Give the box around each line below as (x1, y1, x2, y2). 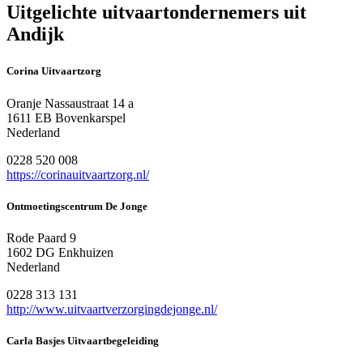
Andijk (6, 23, 64, 45)
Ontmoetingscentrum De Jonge (6, 199, 147, 212)
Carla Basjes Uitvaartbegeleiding (6, 335, 159, 348)
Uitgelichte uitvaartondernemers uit (6, 2, 306, 23)
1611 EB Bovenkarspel (6, 110, 126, 125)
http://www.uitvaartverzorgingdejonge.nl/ (6, 301, 217, 316)
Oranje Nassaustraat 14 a (6, 96, 134, 110)
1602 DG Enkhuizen (6, 245, 113, 259)
